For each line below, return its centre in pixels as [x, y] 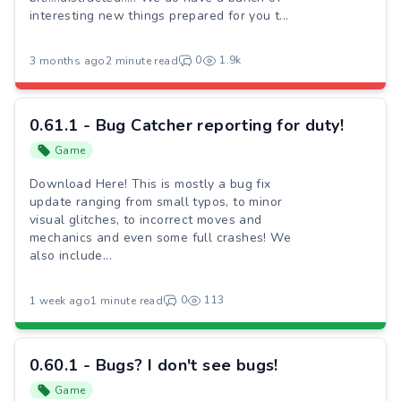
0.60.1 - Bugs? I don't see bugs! [154, 365]
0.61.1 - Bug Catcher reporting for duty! [187, 125]
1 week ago [60, 301]
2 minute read [142, 61]
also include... [71, 256]
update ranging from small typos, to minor [156, 202]
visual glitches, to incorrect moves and [146, 220]
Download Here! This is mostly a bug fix [150, 184]
